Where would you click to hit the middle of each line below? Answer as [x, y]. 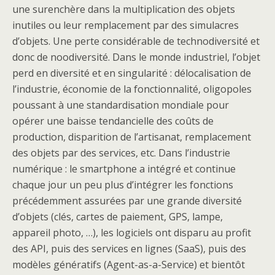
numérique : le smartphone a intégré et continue [124, 169]
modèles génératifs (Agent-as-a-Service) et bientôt [129, 265]
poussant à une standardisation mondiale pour [121, 105]
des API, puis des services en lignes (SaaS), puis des [129, 249]
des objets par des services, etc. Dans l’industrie [121, 153]
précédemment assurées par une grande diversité [127, 201]
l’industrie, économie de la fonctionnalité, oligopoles [132, 89]
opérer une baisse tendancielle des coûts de [113, 121]
